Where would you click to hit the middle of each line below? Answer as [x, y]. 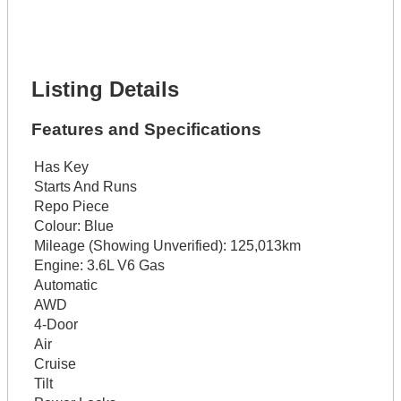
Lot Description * [97, 32]
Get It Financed [95, 52]
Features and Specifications [146, 130]
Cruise [55, 363]
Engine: [58, 265]
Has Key [61, 166]
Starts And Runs [85, 186]
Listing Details [105, 90]
